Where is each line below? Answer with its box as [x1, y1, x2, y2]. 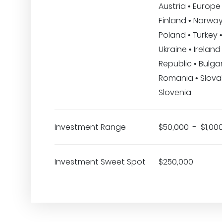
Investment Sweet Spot [55, 156, 146, 167]
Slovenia [159, 87, 191, 98]
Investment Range [55, 121, 126, 133]
